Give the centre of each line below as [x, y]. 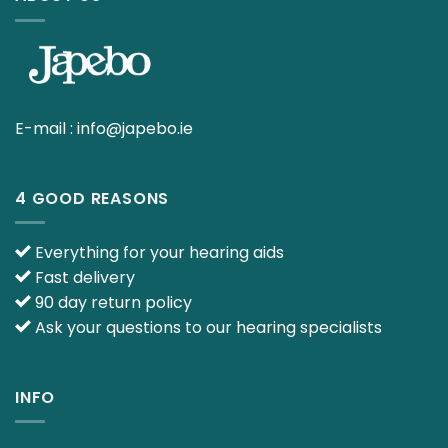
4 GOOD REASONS [92, 198]
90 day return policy [111, 303]
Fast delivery [83, 278]
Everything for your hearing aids [157, 253]
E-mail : [46, 128]
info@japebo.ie [135, 128]
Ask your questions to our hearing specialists [206, 328]
